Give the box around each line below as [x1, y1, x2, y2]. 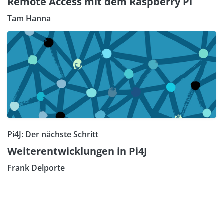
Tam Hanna [7, 13, 51, 24]
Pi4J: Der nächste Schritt [7, 129, 98, 140]
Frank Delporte [7, 162, 65, 174]
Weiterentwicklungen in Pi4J [7, 144, 147, 158]
